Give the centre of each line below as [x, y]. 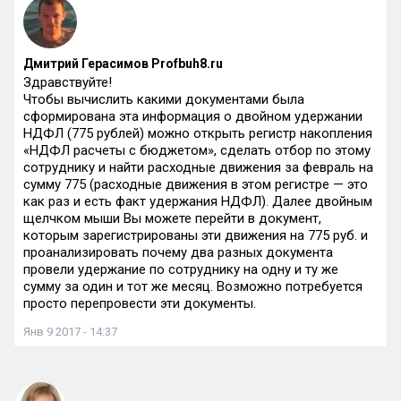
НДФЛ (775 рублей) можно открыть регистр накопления [198, 133]
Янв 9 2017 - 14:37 [70, 332]
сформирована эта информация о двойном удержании [193, 116]
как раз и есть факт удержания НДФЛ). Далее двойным [198, 201]
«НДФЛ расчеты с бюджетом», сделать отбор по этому [197, 150]
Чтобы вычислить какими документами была [164, 99]
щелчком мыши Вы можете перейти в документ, [172, 218]
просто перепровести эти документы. [140, 303]
